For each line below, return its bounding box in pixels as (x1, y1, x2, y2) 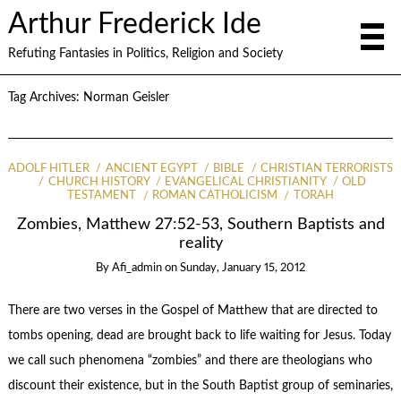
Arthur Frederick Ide (7, 10, 261, 38)
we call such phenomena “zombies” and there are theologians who (7, 354, 372, 368)
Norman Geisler (82, 91, 169, 104)
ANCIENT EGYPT (105, 163, 198, 175)
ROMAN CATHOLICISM (152, 190, 277, 202)
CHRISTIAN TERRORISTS (260, 163, 393, 175)
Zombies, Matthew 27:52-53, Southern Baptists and (16, 216, 385, 232)
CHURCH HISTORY (47, 176, 149, 189)
